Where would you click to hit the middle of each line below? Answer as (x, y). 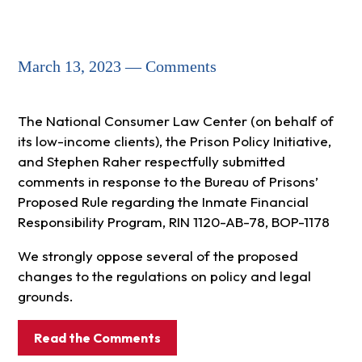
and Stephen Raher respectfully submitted (151, 162)
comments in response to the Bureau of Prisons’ (168, 182)
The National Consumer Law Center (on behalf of (175, 121)
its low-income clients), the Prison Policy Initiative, (174, 141)
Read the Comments (97, 338)
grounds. (45, 297)
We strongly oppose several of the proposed (158, 256)
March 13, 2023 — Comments (117, 67)
